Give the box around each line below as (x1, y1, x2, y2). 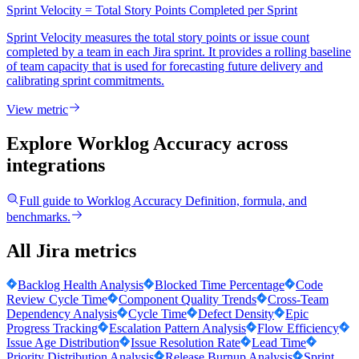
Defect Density (198, 306, 274, 321)
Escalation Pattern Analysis (109, 321, 246, 335)
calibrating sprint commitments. (6, 74, 164, 88)
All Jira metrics (6, 240, 136, 262)
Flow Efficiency (257, 321, 339, 335)
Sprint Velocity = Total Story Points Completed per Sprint (6, 3, 297, 18)
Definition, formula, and (185, 194, 307, 208)
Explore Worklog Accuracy (6, 133, 232, 155)
